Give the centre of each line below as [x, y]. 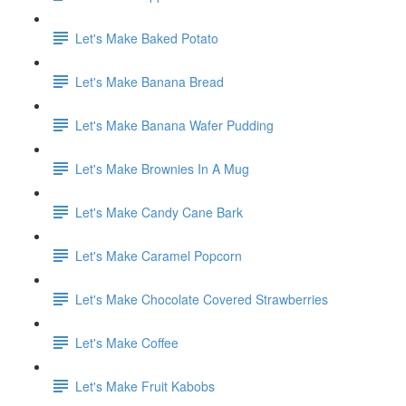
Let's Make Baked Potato [147, 38]
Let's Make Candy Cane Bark [159, 212]
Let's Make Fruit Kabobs [145, 386]
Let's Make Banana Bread [150, 81]
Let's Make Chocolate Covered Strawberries [202, 299]
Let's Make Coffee [127, 342]
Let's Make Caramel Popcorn [159, 255]
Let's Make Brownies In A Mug [162, 168]
